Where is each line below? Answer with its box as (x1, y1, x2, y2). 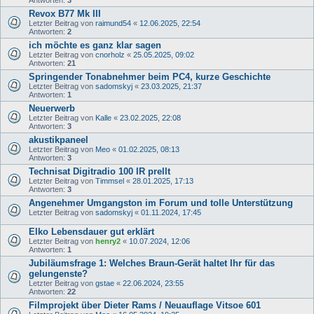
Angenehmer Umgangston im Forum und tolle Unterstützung (29, 197, 293, 208)
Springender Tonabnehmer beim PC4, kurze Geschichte (29, 71, 271, 82)
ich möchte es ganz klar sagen (29, 39, 161, 50)
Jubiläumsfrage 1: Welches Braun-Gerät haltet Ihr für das (29, 257, 275, 268)
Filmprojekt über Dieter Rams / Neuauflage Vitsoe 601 (29, 299, 261, 310)
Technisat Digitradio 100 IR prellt (29, 165, 170, 177)
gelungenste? (29, 268, 88, 279)
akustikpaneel (29, 134, 88, 145)
